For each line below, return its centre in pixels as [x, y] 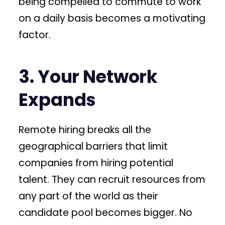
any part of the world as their [89, 196]
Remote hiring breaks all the [85, 130]
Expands [58, 99]
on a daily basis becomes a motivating [112, 18]
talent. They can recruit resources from [112, 179]
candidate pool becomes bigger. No [106, 212]
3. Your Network [88, 76]
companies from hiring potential [96, 163]
